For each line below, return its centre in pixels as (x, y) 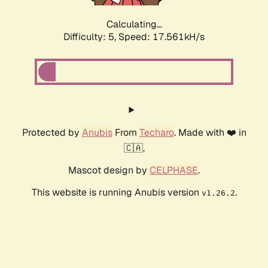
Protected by (52, 133)
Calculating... (134, 25)
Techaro (156, 133)
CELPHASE (174, 170)
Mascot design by (109, 170)
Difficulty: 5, (91, 37)
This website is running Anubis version (116, 193)
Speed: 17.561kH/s (162, 37)
